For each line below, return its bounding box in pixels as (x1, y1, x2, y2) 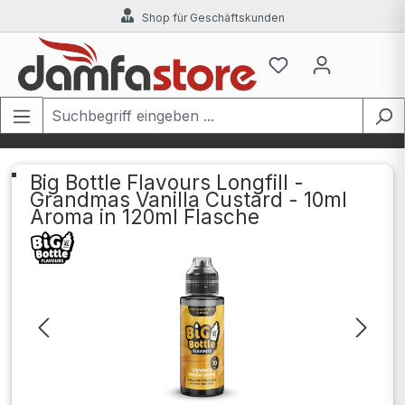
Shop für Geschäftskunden (141, 11, 285, 24)
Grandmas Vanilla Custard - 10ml (30, 186, 347, 212)
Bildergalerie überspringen (29, 225, 210, 244)
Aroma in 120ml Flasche (30, 203, 259, 229)
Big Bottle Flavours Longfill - (30, 169, 304, 194)
